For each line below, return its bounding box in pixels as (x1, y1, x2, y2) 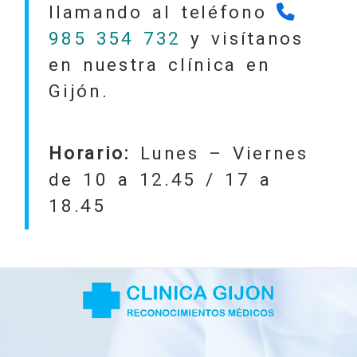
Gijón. (49, 80, 109, 102)
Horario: (49, 143, 131, 164)
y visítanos (181, 28, 304, 49)
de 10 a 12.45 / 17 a (49, 169, 272, 190)
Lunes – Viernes (130, 143, 308, 164)
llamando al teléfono (49, 2, 277, 23)
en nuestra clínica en (49, 54, 271, 76)
